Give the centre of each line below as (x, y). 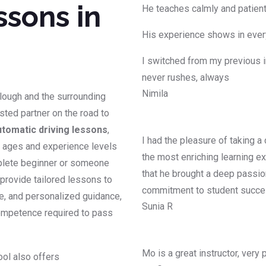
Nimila (155, 94)
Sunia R (157, 207)
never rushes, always (186, 78)
